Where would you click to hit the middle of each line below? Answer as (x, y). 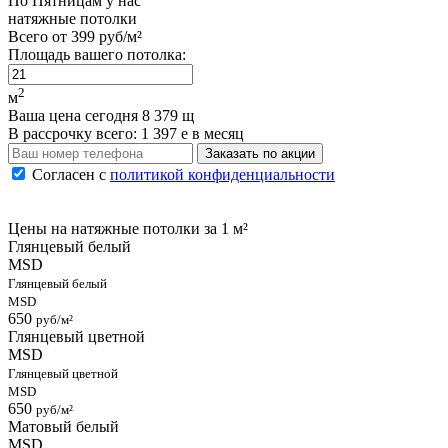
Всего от (39, 36)
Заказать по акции (260, 154)
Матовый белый (63, 427)
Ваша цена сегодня (75, 116)
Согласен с (71, 175)
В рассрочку (50, 134)
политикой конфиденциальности (222, 175)
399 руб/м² (106, 36)
